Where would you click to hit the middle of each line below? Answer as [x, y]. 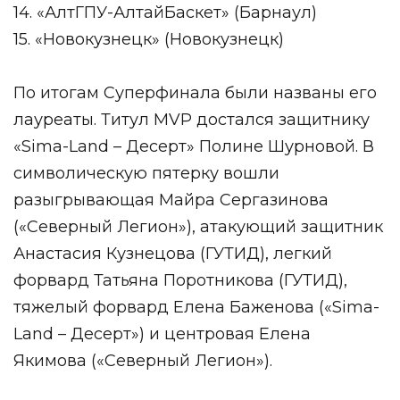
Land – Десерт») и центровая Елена [162, 333]
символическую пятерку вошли [146, 173]
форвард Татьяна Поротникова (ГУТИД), [180, 280]
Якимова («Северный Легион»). [143, 360]
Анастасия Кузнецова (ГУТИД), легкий [173, 253]
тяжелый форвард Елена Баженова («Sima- [196, 307]
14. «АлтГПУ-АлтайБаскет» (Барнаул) [165, 12]
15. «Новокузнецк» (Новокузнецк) [149, 39]
